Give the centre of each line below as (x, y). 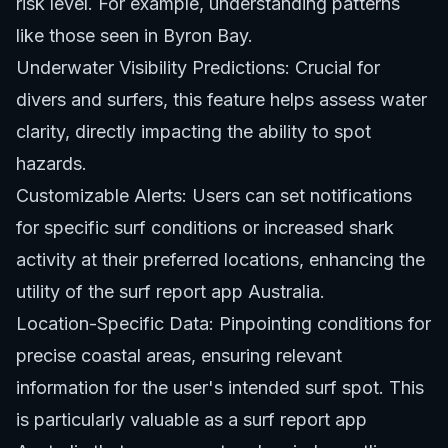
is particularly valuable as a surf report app (191, 419)
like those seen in (89, 35)
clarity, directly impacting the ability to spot (193, 131)
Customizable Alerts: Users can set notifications (214, 195)
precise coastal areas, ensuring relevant (179, 355)
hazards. (51, 163)
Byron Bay (205, 35)
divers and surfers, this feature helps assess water (221, 99)
